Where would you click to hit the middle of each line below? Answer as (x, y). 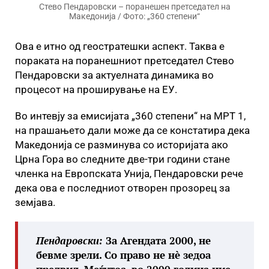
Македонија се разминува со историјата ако (122, 145)
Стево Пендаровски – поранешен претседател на (134, 7)
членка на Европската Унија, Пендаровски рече (129, 174)
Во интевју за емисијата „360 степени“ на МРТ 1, (130, 116)
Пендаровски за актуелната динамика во (114, 75)
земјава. (35, 202)
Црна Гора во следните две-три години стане (122, 159)
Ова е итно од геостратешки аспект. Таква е (120, 46)
